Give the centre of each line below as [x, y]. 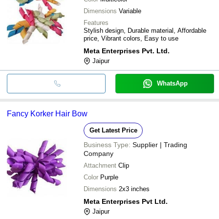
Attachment [100, 165]
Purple [109, 177]
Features [96, 22]
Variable [130, 11]
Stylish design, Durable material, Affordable [145, 30]
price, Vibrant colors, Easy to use [131, 38]
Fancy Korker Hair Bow [47, 113]
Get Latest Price [113, 130]
